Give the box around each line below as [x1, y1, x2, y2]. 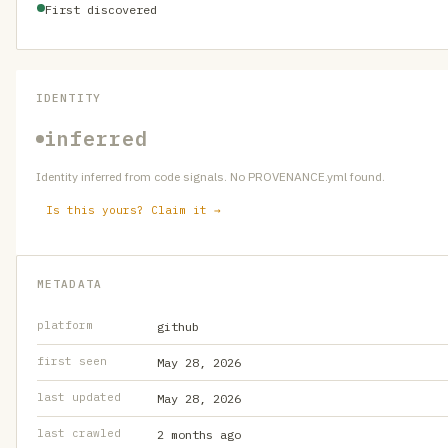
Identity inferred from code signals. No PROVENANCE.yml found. [36, 169, 385, 184]
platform [37, 318, 93, 332]
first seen [37, 354, 107, 368]
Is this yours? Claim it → [46, 203, 221, 217]
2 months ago [157, 427, 241, 442]
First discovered [45, 2, 157, 17]
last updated [37, 390, 121, 404]
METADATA [37, 277, 102, 291]
